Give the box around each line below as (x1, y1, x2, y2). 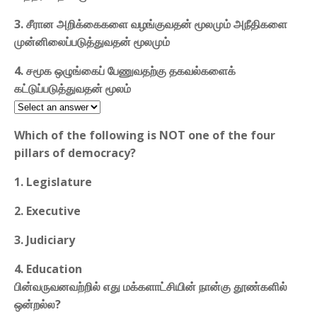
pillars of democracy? (14, 144, 136, 161)
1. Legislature (14, 173, 92, 190)
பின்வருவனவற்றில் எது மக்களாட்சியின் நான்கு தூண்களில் (14, 278, 287, 294)
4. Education (14, 260, 82, 277)
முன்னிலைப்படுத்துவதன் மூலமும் (14, 33, 170, 50)
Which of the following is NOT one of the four (14, 127, 275, 143)
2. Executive (14, 202, 81, 219)
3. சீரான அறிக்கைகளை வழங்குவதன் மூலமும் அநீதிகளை (14, 16, 287, 32)
